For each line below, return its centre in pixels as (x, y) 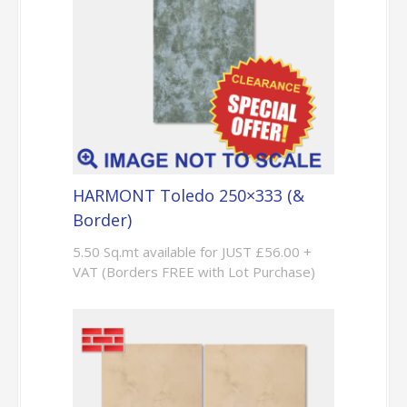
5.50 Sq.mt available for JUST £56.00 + (192, 251)
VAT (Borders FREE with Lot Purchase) (194, 271)
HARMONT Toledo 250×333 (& (188, 195)
